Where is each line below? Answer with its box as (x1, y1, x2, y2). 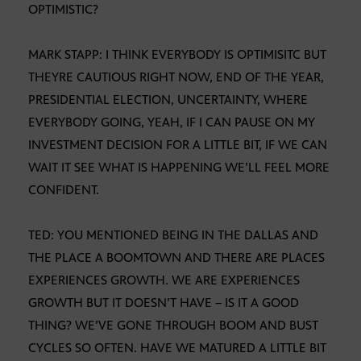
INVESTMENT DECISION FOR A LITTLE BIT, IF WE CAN (28, 137, 327, 153)
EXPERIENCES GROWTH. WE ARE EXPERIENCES (28, 272, 300, 288)
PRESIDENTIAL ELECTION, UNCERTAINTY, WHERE (28, 92, 308, 108)
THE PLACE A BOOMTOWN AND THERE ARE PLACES (28, 250, 325, 266)
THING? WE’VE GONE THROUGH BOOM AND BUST (28, 317, 318, 334)
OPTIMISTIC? (28, 2, 98, 18)
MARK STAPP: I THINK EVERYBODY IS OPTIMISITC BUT (28, 47, 326, 63)
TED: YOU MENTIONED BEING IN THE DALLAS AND (28, 227, 318, 243)
